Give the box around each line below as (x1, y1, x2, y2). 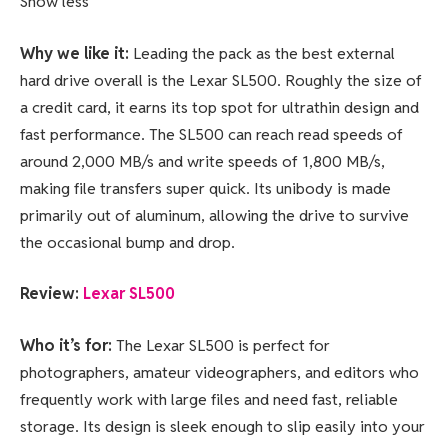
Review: (20, 283, 83, 305)
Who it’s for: (20, 334, 116, 356)
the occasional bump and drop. (20, 231, 235, 253)
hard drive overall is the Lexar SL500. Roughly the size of (20, 69, 422, 91)
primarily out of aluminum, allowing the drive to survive (20, 204, 409, 226)
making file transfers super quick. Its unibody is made (20, 177, 391, 199)
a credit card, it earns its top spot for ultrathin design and (20, 96, 419, 118)
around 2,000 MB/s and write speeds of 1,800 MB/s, (20, 150, 385, 172)
